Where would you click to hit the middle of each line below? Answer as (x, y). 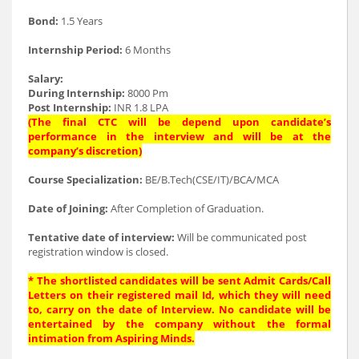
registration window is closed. (98, 251)
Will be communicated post (241, 237)
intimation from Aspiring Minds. (111, 338)
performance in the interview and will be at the (179, 136)
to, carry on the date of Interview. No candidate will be (179, 309)
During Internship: (77, 93)
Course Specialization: (85, 179)
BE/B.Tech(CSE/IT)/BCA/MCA (211, 179)
